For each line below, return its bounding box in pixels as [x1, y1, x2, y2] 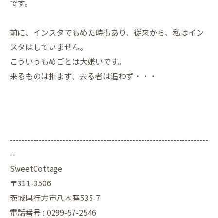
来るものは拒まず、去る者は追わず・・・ [10, 70, 157, 82]
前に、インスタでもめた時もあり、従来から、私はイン [10, 26, 204, 38]
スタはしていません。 [10, 41, 88, 53]
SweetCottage [10, 163, 62, 174]
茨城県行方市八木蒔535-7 [10, 192, 100, 203]
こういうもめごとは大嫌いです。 [10, 55, 126, 67]
